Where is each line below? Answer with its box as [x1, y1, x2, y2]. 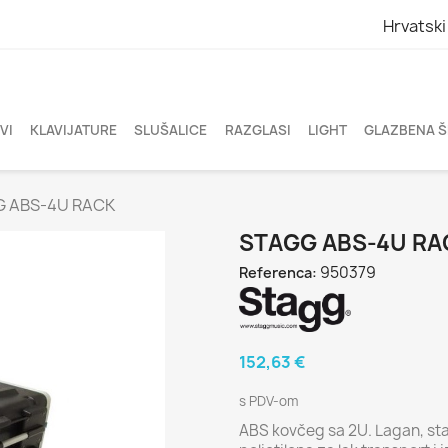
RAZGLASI [224, 121, 291, 139]
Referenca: [239, 263, 317, 282]
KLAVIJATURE [29, 121, 117, 139]
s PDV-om [239, 392, 298, 410]
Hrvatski [382, 14, 446, 37]
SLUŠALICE [134, 121, 208, 139]
